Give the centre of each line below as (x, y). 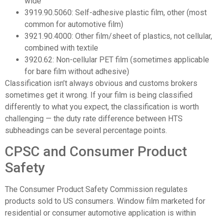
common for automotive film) (74, 24)
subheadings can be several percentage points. (86, 130)
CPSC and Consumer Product (96, 152)
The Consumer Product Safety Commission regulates (96, 190)
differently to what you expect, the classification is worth (102, 107)
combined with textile (61, 48)
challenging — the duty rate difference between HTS (94, 118)
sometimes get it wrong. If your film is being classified (99, 95)
